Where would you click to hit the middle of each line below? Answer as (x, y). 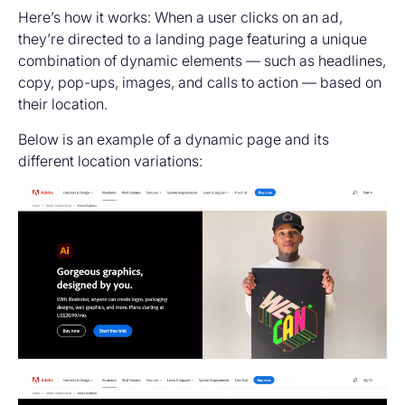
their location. (63, 104)
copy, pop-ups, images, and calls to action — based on (200, 82)
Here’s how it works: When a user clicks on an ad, (180, 17)
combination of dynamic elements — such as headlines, (202, 61)
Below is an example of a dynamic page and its (174, 139)
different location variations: (110, 161)
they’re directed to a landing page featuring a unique (193, 39)
